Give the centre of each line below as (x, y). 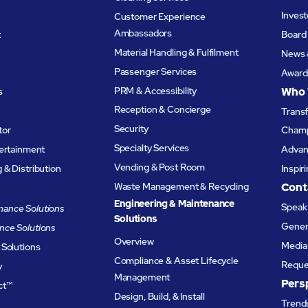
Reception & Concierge (162, 110)
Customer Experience (160, 16)
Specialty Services (152, 148)
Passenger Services (155, 71)
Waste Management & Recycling (181, 187)
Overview (134, 242)
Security (131, 129)
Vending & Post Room (159, 167)
